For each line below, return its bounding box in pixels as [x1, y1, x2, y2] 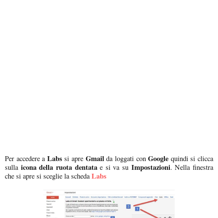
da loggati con [104, 153, 148, 163]
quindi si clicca [168, 153, 214, 163]
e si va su [97, 162, 129, 172]
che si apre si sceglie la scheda [5, 171, 90, 181]
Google [148, 153, 169, 163]
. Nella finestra [170, 162, 214, 172]
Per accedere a [5, 153, 47, 163]
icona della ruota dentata [18, 162, 97, 172]
